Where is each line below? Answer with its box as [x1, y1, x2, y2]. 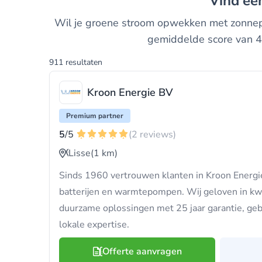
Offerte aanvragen [102, 245, 182, 258]
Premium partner [66, 111, 123, 120]
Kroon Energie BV [87, 85, 173, 99]
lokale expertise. [59, 218, 129, 231]
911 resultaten [49, 57, 102, 68]
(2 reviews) [129, 128, 176, 141]
